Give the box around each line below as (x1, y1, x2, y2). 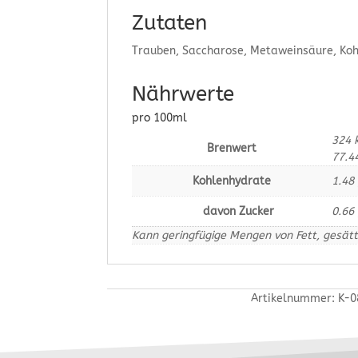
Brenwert (207, 141, 257, 156)
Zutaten (132, 10, 208, 36)
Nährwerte (132, 82, 235, 107)
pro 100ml (132, 111, 188, 125)
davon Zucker (189, 205, 274, 219)
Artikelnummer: (250, 291, 338, 305)
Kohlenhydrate (193, 174, 272, 189)
